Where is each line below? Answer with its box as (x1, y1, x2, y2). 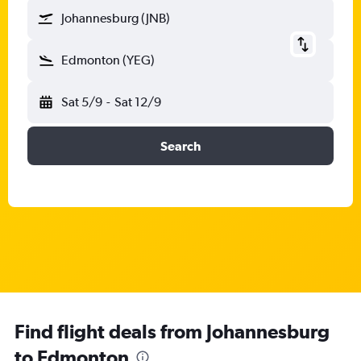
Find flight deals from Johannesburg (15, 320, 330, 342)
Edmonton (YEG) (61, 52, 155, 68)
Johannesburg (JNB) (61, 10, 170, 26)
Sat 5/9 (61, 94, 102, 110)
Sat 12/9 (114, 94, 161, 110)
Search (160, 139, 201, 153)
